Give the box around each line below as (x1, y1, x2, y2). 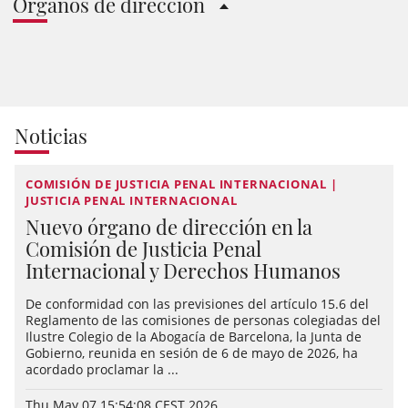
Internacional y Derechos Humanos (25, 257, 341, 284)
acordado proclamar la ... (25, 361, 178, 378)
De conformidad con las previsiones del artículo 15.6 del (25, 295, 369, 312)
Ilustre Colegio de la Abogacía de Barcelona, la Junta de (25, 328, 362, 345)
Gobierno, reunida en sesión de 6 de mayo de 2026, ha (25, 344, 358, 362)
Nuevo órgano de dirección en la (25, 213, 312, 240)
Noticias (15, 122, 87, 149)
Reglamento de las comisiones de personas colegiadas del (25, 311, 381, 329)
